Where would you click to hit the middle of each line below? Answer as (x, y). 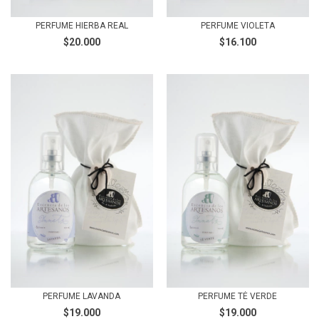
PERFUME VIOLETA (237, 26)
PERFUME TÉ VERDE (237, 296)
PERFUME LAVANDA (82, 296)
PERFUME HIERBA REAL (82, 26)
